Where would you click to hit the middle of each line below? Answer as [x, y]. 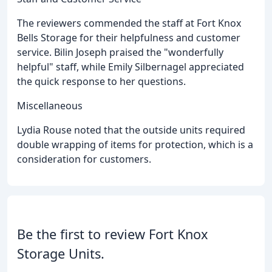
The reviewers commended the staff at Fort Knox [129, 23]
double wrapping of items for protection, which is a [135, 144]
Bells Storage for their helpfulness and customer [129, 37]
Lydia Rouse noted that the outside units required [131, 130]
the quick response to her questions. [101, 81]
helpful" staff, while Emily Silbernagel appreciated [131, 66]
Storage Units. [61, 253]
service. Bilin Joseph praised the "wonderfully [120, 52]
